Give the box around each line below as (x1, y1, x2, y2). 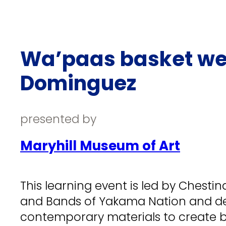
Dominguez (20, 69, 136, 97)
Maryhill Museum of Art (20, 137, 180, 155)
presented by (20, 111, 96, 128)
